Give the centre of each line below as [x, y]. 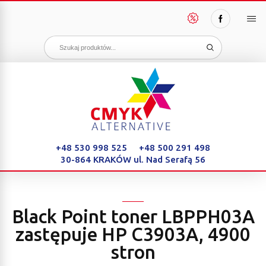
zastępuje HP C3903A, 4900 [133, 234]
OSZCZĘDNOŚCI [213, 58]
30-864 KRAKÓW [97, 159]
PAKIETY [201, 38]
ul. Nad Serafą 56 [170, 159]
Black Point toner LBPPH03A [133, 216]
